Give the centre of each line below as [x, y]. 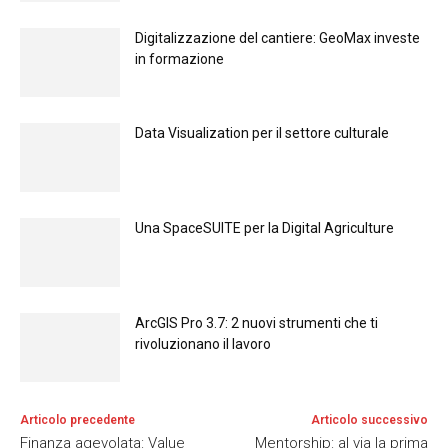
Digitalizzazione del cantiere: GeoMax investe [277, 38]
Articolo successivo [369, 420]
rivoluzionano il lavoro [203, 344]
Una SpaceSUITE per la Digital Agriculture [264, 228]
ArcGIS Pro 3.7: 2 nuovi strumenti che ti [256, 323]
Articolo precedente [77, 420]
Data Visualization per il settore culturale [262, 133]
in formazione [179, 59]
